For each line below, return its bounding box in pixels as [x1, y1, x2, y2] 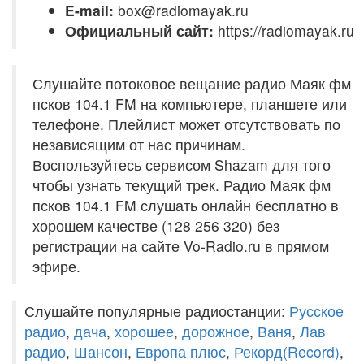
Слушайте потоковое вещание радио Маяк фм [32, 73, 351, 93]
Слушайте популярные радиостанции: [24, 301, 289, 321]
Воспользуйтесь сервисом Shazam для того [32, 154, 331, 175]
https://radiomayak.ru [218, 20, 354, 41]
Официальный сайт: [65, 20, 218, 41]
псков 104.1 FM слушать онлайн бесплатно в [32, 195, 339, 215]
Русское [289, 301, 344, 321]
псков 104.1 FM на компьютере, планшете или [32, 93, 347, 114]
